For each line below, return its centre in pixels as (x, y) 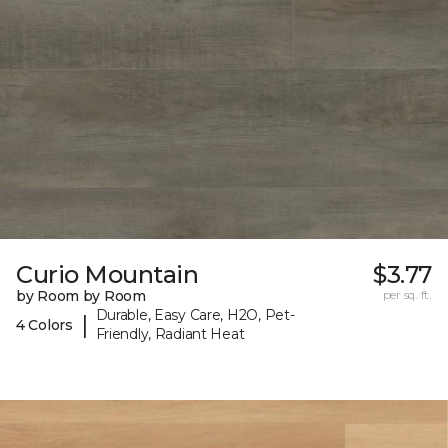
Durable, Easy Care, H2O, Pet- (195, 315)
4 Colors (44, 324)
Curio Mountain (107, 275)
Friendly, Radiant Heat (170, 334)
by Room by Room (81, 296)
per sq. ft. (407, 295)
